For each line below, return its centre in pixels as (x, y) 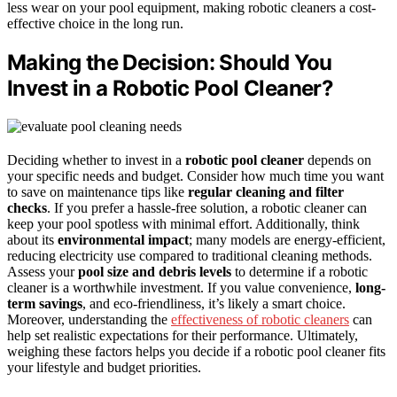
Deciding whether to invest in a (96, 160)
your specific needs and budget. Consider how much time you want (195, 175)
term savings (45, 303)
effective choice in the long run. (95, 23)
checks (27, 207)
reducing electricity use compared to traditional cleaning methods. (190, 255)
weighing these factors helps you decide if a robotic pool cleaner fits (196, 351)
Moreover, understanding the (89, 319)
